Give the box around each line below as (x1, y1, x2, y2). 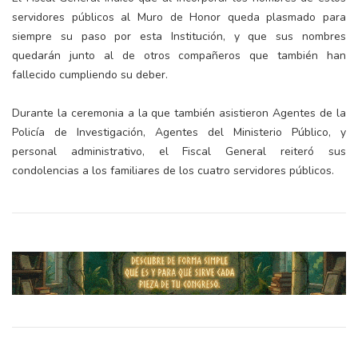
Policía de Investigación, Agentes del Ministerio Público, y (12, 125, 346, 141)
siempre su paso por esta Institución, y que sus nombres (12, 29, 346, 45)
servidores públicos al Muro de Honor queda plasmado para (12, 10, 346, 26)
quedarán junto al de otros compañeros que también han (12, 48, 346, 64)
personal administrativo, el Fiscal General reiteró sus (12, 144, 346, 160)
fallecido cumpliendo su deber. (12, 67, 168, 83)
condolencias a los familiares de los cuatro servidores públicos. (12, 163, 334, 179)
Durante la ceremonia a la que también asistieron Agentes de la (12, 105, 346, 121)
